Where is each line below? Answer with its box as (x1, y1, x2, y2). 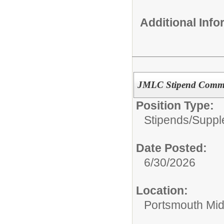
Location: (136, 184, 188, 197)
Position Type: (136, 99, 214, 112)
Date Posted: (136, 141, 207, 155)
